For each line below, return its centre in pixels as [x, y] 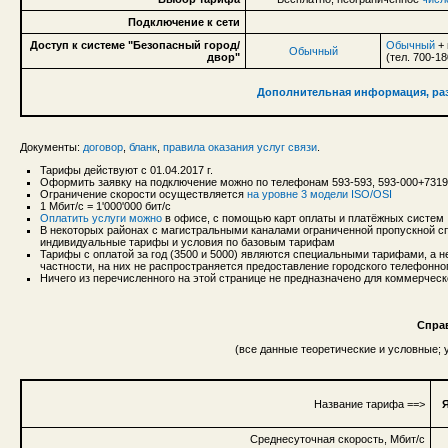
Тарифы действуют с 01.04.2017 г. [126, 169]
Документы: [51, 146]
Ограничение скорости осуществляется [143, 193]
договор [103, 146]
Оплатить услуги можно [101, 217]
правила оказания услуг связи [240, 146]
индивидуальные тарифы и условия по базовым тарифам [187, 241]
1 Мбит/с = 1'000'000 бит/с [105, 205]
